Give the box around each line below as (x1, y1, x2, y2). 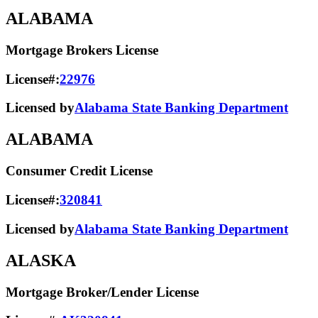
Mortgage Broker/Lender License (6, 284, 199, 300)
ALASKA (6, 251, 76, 270)
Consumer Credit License (6, 163, 153, 179)
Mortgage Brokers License (6, 43, 158, 58)
